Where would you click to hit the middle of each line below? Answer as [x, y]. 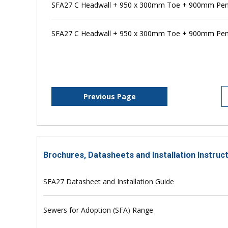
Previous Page [109, 97]
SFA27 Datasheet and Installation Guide [109, 182]
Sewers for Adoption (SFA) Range [98, 210]
